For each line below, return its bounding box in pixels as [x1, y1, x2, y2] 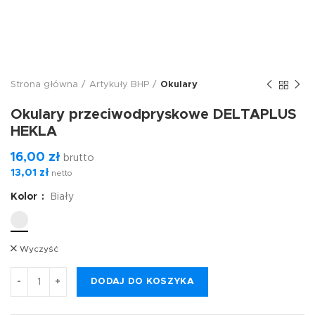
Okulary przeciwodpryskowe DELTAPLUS [11, 108, 297, 122]
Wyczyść [20, 245, 58, 253]
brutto [60, 153, 94, 163]
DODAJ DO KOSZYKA [91, 277, 194, 286]
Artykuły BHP [89, 80, 149, 89]
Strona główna [11, 80, 78, 89]
